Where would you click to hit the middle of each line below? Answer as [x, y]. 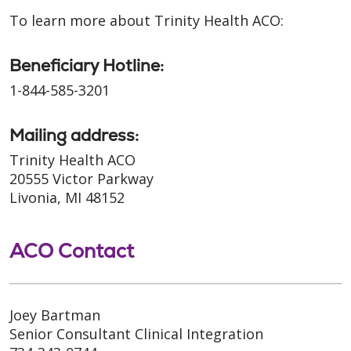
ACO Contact [72, 251]
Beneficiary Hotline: [87, 65]
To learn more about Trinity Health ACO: [147, 20]
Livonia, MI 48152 [67, 197]
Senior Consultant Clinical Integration [138, 334]
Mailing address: [74, 135]
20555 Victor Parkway [83, 179]
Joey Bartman [57, 315]
